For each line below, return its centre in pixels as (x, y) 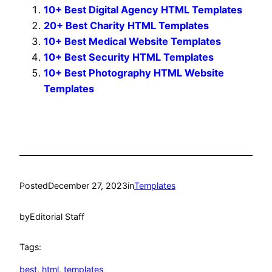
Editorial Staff (57, 216)
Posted (34, 186)
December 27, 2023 (88, 186)
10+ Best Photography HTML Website (134, 73)
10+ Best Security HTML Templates (129, 57)
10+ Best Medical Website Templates (132, 41)
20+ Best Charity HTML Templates (126, 25)
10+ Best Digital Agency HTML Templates (143, 9)
